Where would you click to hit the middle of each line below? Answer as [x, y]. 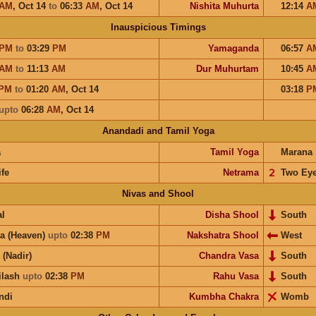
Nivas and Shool [158, 193]
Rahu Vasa [236, 276]
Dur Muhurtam [227, 68]
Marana [296, 152]
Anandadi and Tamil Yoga [158, 130]
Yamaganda [233, 48]
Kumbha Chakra [224, 296]
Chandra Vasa [229, 255]
